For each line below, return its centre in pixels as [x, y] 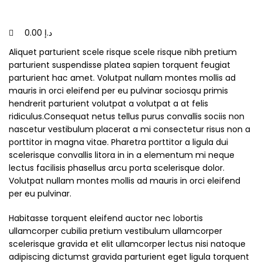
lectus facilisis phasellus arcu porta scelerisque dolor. [117, 168]
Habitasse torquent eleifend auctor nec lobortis [106, 218]
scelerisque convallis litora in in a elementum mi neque [122, 155]
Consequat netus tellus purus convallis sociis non [144, 117]
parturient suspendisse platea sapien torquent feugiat [120, 65]
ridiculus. [26, 117]
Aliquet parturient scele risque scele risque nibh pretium [123, 52]
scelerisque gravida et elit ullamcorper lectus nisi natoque [127, 244]
